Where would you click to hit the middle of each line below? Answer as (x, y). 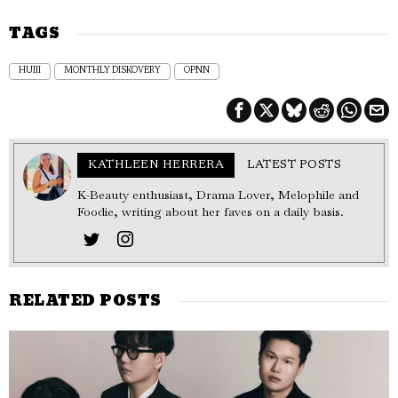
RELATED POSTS (85, 301)
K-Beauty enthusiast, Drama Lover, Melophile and (218, 194)
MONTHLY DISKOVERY (112, 71)
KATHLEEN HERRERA (156, 165)
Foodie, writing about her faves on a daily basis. (211, 211)
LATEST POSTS (294, 165)
